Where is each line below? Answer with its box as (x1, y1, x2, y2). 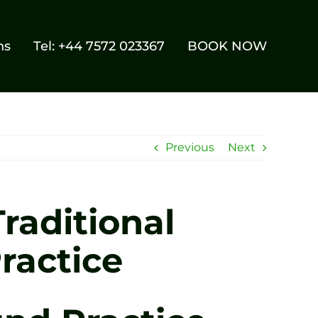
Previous (165, 141, 214, 154)
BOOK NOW (187, 38, 268, 54)
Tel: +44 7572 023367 (33, 38, 165, 54)
